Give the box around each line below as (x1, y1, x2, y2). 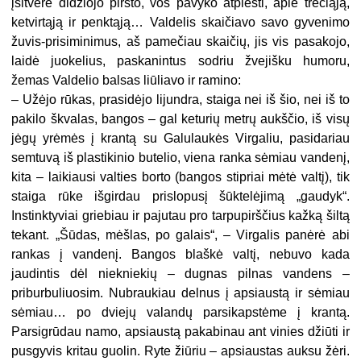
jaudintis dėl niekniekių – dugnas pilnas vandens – (11, 266, 350, 280)
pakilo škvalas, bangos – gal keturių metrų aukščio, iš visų (11, 111, 350, 126)
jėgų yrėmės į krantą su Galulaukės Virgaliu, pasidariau (11, 131, 350, 145)
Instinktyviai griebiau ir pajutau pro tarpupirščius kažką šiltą (11, 208, 350, 222)
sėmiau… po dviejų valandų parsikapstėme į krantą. (11, 305, 350, 319)
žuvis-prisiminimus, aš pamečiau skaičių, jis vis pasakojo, (11, 34, 350, 48)
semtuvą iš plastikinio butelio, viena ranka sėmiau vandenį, (11, 150, 350, 164)
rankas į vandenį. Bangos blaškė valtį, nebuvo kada (11, 247, 350, 261)
